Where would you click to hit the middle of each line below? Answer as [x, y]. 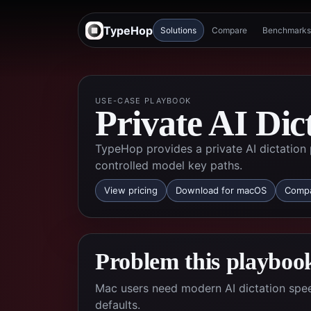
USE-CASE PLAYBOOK [143, 101]
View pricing [131, 190]
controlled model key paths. [169, 165]
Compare [229, 30]
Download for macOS [221, 190]
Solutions [178, 30]
